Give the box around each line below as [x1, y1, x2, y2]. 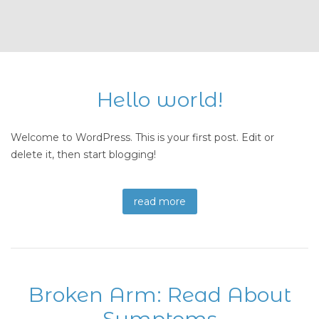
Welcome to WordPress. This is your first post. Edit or [11, 131, 274, 144]
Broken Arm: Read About [28, 282, 291, 307]
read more [133, 195, 186, 208]
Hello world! [96, 87, 223, 112]
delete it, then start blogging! [11, 148, 156, 161]
